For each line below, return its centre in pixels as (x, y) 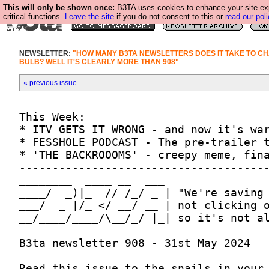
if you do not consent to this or (170, 17)
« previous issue (50, 83)
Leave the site (89, 17)
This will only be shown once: (59, 8)
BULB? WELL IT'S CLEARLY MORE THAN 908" (99, 62)
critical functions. (34, 17)
